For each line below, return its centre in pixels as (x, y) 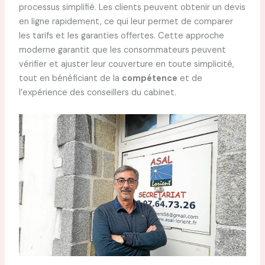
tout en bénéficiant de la (70, 79)
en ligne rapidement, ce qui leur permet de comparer (126, 22)
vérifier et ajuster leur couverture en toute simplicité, (126, 64)
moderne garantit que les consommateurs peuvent (122, 50)
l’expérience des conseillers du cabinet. (97, 93)
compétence (149, 79)
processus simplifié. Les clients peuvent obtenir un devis (132, 8)
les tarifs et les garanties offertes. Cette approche (121, 36)
